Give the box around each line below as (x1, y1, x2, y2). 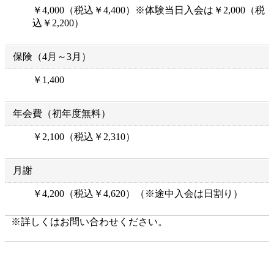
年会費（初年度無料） (13, 108, 111, 119)
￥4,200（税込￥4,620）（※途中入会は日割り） (32, 188, 243, 199)
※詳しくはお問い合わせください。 (11, 216, 168, 227)
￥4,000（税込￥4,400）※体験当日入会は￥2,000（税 (32, 4, 265, 15)
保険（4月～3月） (13, 51, 91, 62)
